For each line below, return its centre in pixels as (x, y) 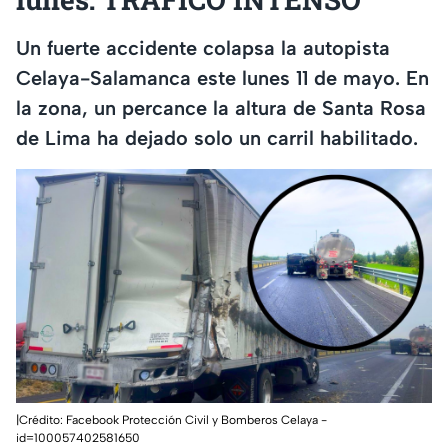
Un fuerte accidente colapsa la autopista (203, 47)
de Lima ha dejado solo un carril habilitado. (217, 137)
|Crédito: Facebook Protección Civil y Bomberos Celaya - (171, 420)
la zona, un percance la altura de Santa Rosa (221, 107)
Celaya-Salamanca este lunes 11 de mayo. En (222, 77)
